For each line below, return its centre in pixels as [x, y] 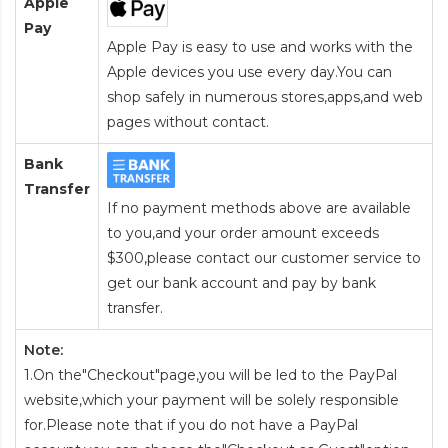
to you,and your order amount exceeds [243, 233]
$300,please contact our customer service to [264, 258]
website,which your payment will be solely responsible [211, 400]
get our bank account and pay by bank [241, 283]
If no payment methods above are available [259, 208]
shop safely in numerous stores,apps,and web [265, 97]
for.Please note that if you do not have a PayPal [191, 425]
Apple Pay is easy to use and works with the [260, 47]
